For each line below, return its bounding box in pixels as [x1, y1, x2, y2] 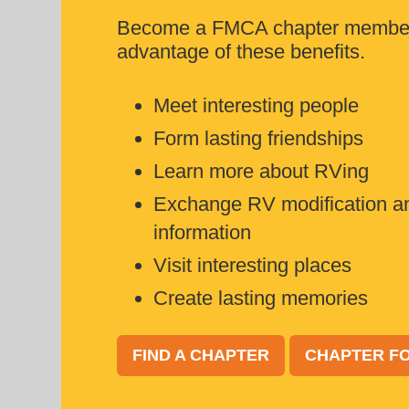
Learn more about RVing [152, 160, 369, 183]
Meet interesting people [152, 94, 359, 117]
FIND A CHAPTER [131, 346, 269, 364]
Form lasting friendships [152, 127, 363, 150]
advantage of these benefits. [116, 40, 365, 63]
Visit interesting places [152, 254, 351, 277]
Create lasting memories [152, 287, 368, 309]
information [152, 221, 251, 244]
